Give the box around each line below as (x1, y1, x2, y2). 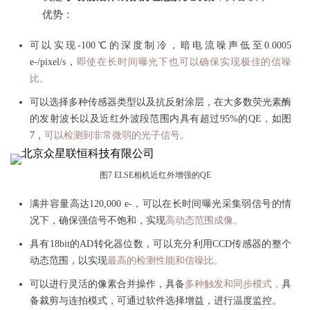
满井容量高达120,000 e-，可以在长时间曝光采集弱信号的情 (30, 198, 291, 209)
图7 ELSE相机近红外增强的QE (99, 170, 211, 180)
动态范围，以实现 (30, 255, 107, 266)
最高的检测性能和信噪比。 (107, 255, 224, 266)
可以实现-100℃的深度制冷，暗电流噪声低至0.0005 (30, 39, 291, 51)
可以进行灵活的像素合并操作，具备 (30, 278, 185, 289)
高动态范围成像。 (165, 215, 243, 226)
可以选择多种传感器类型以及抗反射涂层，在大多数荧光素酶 (30, 96, 291, 107)
